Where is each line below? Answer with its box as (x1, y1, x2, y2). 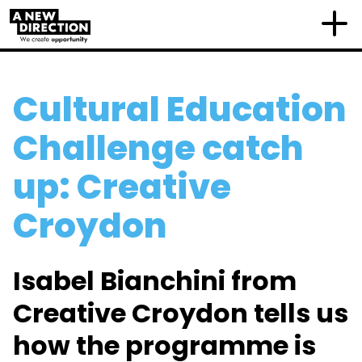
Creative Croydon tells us (13, 295, 348, 331)
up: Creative (13, 163, 231, 211)
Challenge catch (13, 124, 304, 172)
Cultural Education (13, 86, 347, 133)
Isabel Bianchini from (13, 263, 297, 299)
